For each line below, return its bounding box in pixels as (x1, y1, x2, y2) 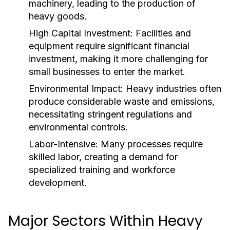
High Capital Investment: (29, 28, 133, 39)
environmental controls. (29, 122, 128, 132)
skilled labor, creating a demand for (29, 151, 178, 162)
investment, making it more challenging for (29, 53, 208, 64)
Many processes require (98, 139, 203, 149)
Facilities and (133, 28, 191, 39)
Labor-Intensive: (29, 139, 98, 149)
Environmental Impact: (29, 83, 123, 94)
